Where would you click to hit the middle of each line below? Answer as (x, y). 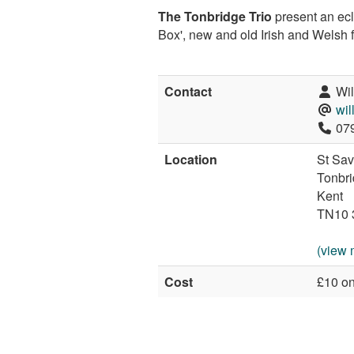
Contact (188, 91)
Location (190, 159)
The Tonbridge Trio (215, 16)
